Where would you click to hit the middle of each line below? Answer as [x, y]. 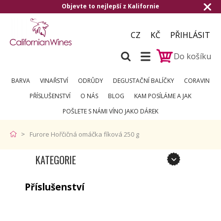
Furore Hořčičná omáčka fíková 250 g [84, 134]
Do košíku [192, 56]
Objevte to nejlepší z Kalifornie [110, 6]
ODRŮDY [91, 81]
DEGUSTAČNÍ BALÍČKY [144, 81]
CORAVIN [197, 81]
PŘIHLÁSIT [190, 35]
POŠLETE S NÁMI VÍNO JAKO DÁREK [110, 111]
